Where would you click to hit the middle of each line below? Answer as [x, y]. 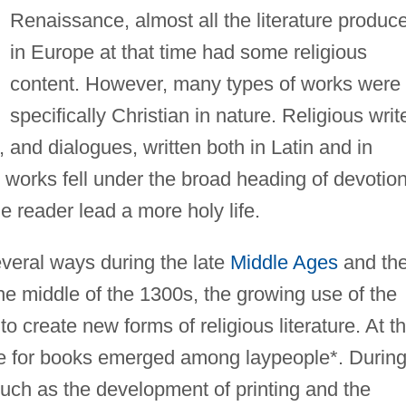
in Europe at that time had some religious [188, 52]
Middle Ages [284, 262]
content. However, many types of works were [205, 83]
